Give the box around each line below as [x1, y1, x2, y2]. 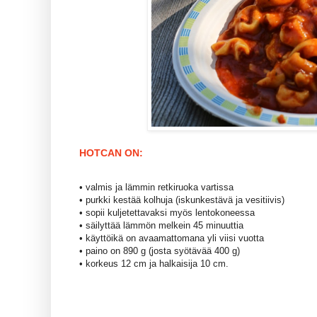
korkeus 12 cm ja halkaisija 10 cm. [86, 258, 229, 270]
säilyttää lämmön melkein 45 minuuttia [86, 220, 243, 231]
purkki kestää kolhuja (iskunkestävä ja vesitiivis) [86, 195, 284, 206]
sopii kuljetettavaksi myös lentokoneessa [86, 207, 255, 219]
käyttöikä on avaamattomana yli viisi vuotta [86, 233, 264, 244]
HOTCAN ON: [79, 147, 146, 159]
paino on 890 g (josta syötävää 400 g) [86, 246, 240, 257]
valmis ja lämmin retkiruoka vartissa [86, 182, 234, 193]
